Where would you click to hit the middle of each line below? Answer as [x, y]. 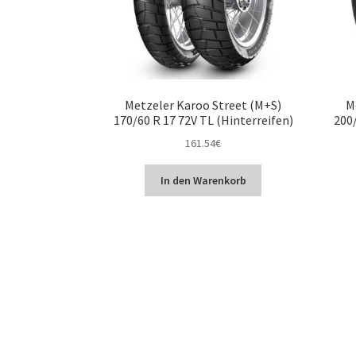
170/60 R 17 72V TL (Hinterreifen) [203, 120]
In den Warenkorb [203, 180]
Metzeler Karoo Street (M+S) [203, 104]
